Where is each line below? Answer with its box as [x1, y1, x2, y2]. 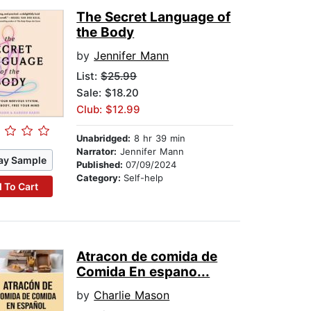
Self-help [124, 172, 164, 184]
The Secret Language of [76, 9, 231, 26]
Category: [76, 172, 124, 184]
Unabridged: [76, 133, 131, 144]
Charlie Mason [94, 288, 170, 303]
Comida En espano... [76, 264, 210, 280]
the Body [76, 24, 135, 41]
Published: [76, 159, 126, 171]
